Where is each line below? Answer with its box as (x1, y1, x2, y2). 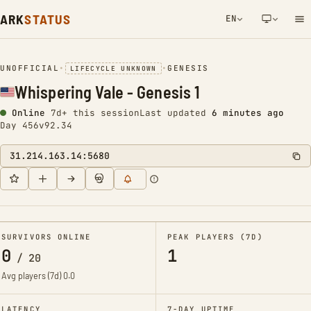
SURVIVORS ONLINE (1, 232, 92, 242)
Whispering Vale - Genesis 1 (15, 82, 201, 102)
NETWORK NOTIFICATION (157, 56, 273, 67)
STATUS (24, 11, 72, 27)
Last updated (140, 107, 212, 119)
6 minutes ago (212, 107, 284, 119)
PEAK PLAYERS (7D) (167, 232, 263, 242)
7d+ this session (51, 107, 140, 119)
